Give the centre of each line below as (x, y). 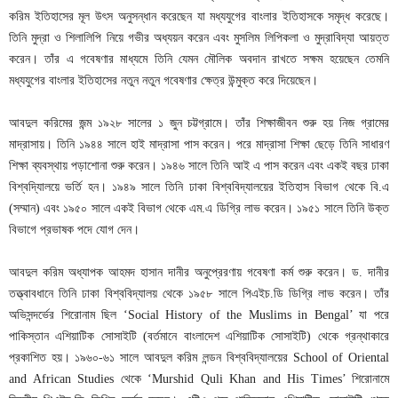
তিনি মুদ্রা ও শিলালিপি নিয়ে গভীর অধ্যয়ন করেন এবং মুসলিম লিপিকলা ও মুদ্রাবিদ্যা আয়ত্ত (199, 38)
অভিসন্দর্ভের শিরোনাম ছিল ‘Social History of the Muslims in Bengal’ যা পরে (199, 315)
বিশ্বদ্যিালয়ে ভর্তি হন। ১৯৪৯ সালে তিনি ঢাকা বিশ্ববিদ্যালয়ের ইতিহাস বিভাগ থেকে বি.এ (199, 187)
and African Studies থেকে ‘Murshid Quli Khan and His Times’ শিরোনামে (199, 379)
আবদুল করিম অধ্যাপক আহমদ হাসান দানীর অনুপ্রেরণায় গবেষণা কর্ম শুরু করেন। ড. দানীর (199, 272)
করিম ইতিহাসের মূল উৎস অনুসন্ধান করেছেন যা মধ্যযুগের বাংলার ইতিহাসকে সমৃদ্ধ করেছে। (199, 16)
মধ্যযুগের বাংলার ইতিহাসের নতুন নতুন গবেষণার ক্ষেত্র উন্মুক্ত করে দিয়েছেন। (163, 80)
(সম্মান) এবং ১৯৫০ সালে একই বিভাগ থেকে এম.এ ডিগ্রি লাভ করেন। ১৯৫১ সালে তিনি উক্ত (199, 208)
